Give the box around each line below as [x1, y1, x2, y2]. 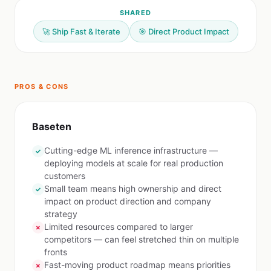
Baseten [32, 120, 71, 132]
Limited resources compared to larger [44, 221, 193, 232]
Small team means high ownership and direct [44, 183, 221, 194]
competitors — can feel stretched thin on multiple [44, 234, 239, 244]
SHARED [120, 8, 151, 17]
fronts [44, 247, 67, 257]
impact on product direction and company [44, 196, 211, 206]
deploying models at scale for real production [44, 158, 223, 168]
